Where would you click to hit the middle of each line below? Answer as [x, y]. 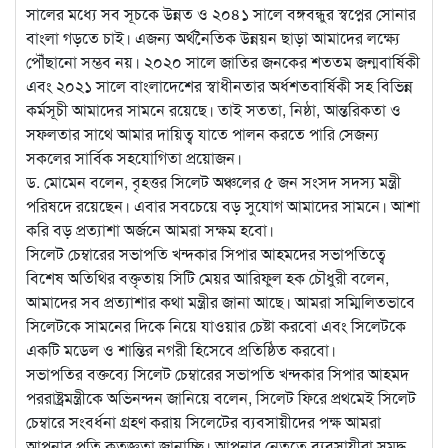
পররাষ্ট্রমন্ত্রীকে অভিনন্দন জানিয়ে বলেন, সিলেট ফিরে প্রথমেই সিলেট [221, 398]
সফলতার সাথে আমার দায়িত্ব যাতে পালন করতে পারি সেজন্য [202, 134]
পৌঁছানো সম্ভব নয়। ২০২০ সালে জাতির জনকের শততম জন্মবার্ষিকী [223, 62]
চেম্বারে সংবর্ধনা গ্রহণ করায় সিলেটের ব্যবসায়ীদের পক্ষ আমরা [203, 422]
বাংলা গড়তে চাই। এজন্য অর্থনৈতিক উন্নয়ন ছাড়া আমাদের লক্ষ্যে [213, 38]
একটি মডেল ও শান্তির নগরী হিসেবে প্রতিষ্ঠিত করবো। [181, 350]
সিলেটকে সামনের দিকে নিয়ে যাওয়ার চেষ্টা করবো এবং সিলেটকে [216, 326]
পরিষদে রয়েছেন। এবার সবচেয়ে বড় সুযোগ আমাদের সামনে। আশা [223, 206]
